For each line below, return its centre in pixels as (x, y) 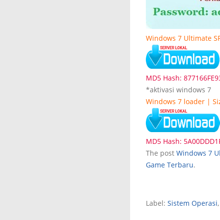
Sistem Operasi (192, 203)
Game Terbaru (170, 165)
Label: (157, 203)
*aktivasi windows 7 (179, 90)
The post (161, 153)
